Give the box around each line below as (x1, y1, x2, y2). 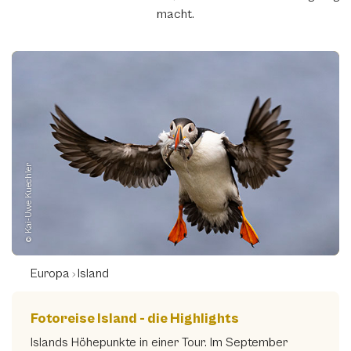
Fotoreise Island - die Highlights (31, 310, 239, 327)
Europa (31, 266, 70, 281)
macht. (157, 7, 194, 21)
